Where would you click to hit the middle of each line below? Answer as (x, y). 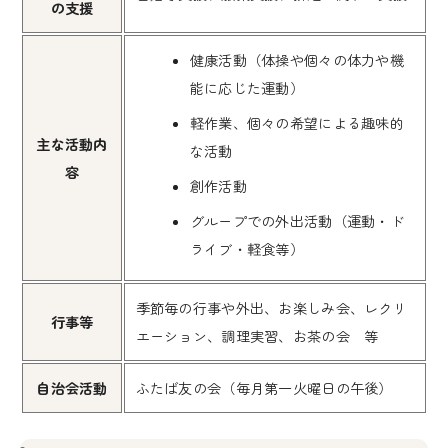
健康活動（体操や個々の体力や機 (297, 60)
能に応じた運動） (247, 88)
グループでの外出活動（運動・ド (297, 221)
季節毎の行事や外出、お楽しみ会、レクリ (271, 308)
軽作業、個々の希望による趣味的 (297, 123)
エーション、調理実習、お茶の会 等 (257, 336)
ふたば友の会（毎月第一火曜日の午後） (264, 388)
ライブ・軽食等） (247, 249)
